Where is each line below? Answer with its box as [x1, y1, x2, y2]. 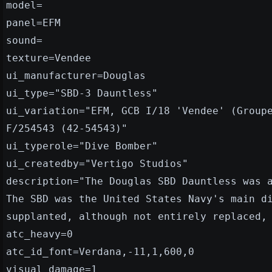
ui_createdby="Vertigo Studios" [6, 157, 188, 169]
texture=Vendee [6, 52, 91, 64]
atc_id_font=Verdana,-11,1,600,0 [6, 245, 194, 257]
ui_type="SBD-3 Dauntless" [6, 87, 158, 99]
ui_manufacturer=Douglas [6, 69, 146, 81]
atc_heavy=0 [6, 228, 73, 240]
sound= [6, 34, 42, 46]
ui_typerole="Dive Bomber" [6, 140, 158, 152]
